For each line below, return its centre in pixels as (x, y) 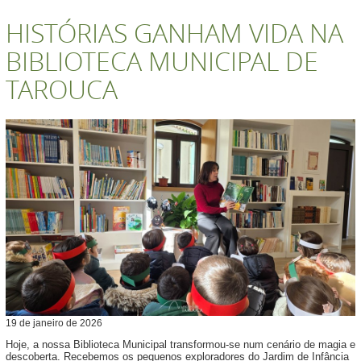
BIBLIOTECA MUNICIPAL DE (162, 61)
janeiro (48, 324)
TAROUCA (62, 89)
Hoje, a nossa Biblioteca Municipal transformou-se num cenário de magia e (180, 345)
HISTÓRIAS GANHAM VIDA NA (174, 33)
